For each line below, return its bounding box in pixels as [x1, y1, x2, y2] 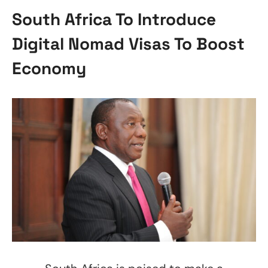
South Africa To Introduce [12, 8, 216, 30]
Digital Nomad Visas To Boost [12, 33, 245, 54]
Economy [12, 57, 86, 79]
